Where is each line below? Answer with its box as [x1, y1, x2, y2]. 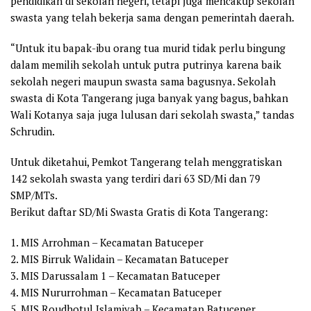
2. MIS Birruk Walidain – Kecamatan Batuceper [10, 252, 228, 267]
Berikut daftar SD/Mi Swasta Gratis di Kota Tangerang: [10, 205, 268, 219]
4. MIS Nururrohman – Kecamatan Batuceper [10, 285, 221, 300]
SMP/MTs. [10, 188, 58, 203]
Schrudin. [10, 124, 55, 139]
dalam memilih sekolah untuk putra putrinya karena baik [10, 58, 281, 72]
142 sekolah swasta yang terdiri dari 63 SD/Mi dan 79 [10, 171, 260, 186]
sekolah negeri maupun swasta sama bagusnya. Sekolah [10, 74, 276, 89]
